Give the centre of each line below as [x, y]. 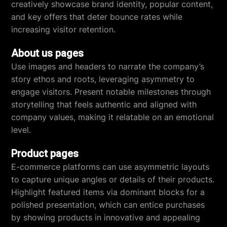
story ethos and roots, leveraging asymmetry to [103, 79]
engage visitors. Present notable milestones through [111, 92]
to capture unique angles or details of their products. [113, 179]
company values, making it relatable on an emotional [113, 117]
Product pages [45, 154]
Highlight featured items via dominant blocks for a [108, 192]
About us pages [48, 53]
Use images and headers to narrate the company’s [108, 66]
